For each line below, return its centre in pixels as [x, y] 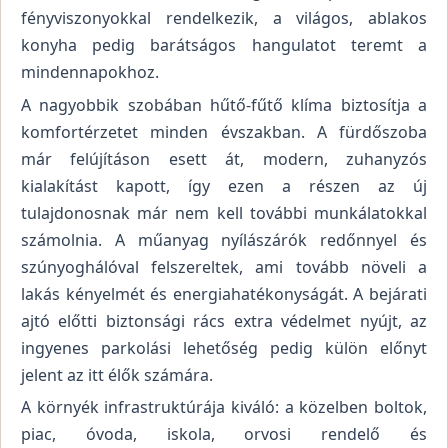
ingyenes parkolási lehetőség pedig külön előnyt [224, 347]
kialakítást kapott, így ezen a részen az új [224, 185]
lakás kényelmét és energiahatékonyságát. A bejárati [224, 293]
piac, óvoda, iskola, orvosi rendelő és [224, 434]
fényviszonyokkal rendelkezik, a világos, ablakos [224, 18]
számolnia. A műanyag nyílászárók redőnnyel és [224, 239]
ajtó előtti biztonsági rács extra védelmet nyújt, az [224, 320]
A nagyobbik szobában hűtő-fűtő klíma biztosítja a [224, 104]
